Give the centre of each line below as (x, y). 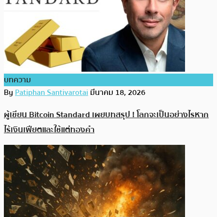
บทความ (17, 80)
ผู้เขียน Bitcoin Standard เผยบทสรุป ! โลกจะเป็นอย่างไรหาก (106, 115)
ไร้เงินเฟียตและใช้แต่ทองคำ (49, 130)
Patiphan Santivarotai (52, 92)
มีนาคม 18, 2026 (118, 92)
